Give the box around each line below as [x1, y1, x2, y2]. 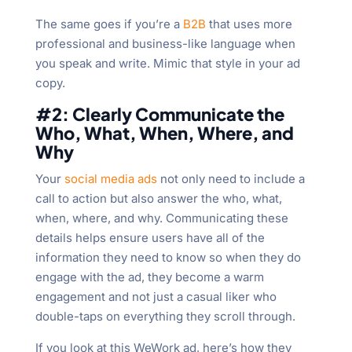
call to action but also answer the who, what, [35, 190, 282, 206]
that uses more [205, 16, 292, 31]
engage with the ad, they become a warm [35, 269, 264, 284]
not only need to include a [156, 170, 305, 186]
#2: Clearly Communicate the [35, 102, 284, 125]
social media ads [64, 170, 157, 186]
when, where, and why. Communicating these [35, 210, 288, 225]
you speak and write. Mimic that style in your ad [35, 55, 300, 71]
